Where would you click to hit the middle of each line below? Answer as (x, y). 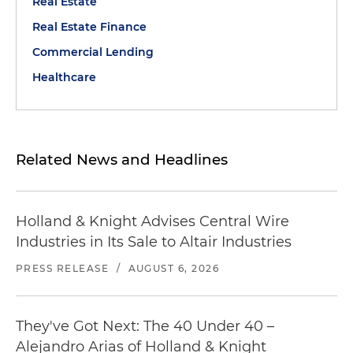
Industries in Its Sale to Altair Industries (154, 242)
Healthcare (64, 77)
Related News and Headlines (122, 160)
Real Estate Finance (89, 27)
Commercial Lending (93, 52)
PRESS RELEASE (63, 268)
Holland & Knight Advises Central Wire (152, 221)
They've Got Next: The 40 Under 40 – (145, 326)
